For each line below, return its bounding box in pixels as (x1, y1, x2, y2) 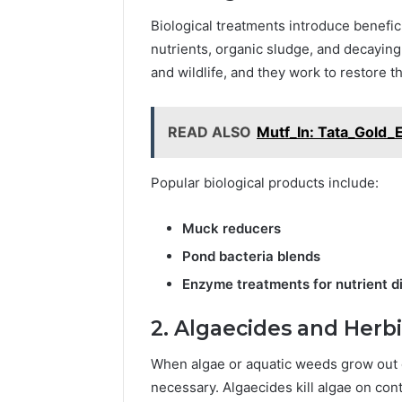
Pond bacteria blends (182, 247, 320, 265)
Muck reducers (182, 219, 281, 237)
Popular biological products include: (151, 173, 379, 191)
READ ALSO (168, 122, 251, 141)
